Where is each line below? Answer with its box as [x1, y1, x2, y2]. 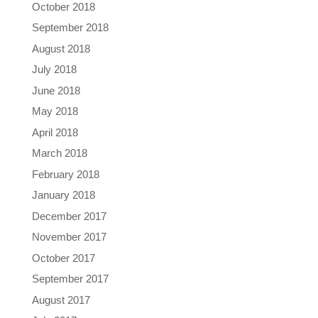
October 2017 [31, 251, 95, 264]
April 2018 [31, 126, 78, 138]
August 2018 [31, 42, 90, 55]
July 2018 [31, 63, 77, 76]
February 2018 [31, 168, 99, 180]
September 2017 [31, 273, 109, 285]
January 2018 [31, 189, 95, 202]
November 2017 [31, 231, 106, 243]
